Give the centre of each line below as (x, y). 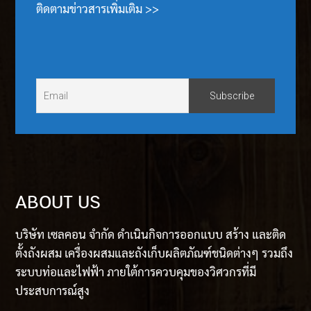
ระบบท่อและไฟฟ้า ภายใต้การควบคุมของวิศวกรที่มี (136, 272)
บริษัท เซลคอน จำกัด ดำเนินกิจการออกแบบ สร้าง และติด (151, 234)
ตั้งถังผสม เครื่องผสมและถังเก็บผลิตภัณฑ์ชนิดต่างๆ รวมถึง (154, 253)
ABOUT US (58, 203)
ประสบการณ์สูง (53, 291)
